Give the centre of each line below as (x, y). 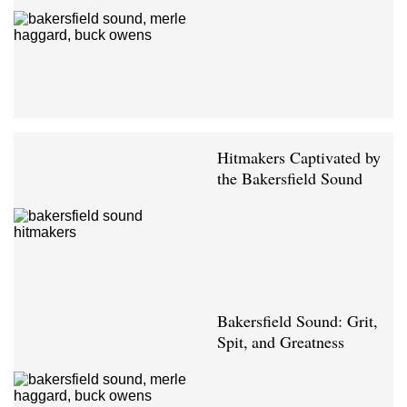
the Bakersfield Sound (290, 179)
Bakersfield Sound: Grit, (298, 321)
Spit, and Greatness (281, 342)
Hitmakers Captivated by (299, 158)
